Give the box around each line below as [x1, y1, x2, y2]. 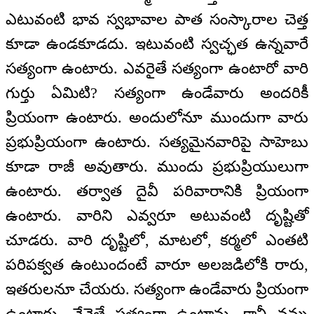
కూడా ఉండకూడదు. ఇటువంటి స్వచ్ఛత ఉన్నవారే [6, 34, 308, 53]
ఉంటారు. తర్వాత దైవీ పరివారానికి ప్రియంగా [6, 182, 308, 200]
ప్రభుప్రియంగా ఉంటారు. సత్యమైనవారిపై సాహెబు [6, 132, 308, 151]
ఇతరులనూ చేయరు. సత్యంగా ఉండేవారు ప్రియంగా [6, 280, 308, 298]
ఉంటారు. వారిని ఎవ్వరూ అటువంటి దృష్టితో [6, 206, 308, 224]
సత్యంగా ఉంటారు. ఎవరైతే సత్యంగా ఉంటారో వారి [6, 59, 308, 77]
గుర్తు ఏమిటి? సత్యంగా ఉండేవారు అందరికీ [6, 83, 308, 102]
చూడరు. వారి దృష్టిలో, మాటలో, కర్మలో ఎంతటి [6, 231, 308, 249]
